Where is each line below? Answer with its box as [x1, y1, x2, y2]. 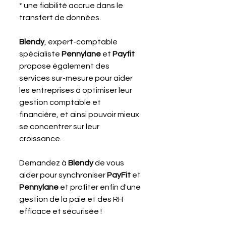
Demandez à [19, 158, 68, 167]
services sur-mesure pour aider [19, 74, 134, 82]
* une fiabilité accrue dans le [19, 1, 125, 10]
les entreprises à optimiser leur [19, 86, 134, 94]
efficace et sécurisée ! [19, 207, 102, 215]
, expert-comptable [44, 37, 119, 46]
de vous [95, 158, 126, 167]
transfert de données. [19, 13, 101, 22]
